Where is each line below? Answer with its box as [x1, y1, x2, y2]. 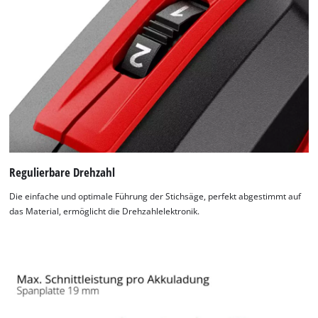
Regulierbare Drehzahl [9, 164, 116, 181]
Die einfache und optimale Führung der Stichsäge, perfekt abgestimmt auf [9, 191, 302, 202]
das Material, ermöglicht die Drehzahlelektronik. [9, 206, 200, 217]
